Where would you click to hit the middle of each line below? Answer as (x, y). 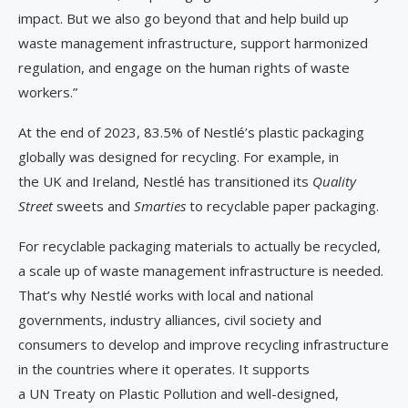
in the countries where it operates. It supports (164, 368)
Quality (334, 181)
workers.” (48, 92)
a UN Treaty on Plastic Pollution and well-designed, (178, 393)
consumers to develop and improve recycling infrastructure (204, 344)
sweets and (93, 205)
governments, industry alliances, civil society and (170, 319)
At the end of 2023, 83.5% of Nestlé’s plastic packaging (191, 132)
